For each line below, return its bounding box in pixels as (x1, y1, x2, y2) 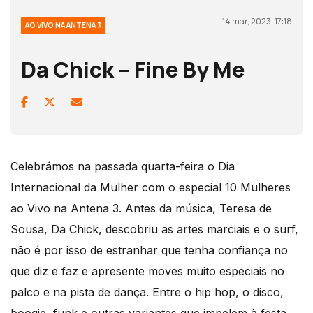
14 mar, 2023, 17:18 (222, 15, 292, 28)
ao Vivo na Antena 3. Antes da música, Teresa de (10, 201, 272, 216)
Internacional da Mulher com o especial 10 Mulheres (10, 180, 291, 195)
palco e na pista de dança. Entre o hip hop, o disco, (10, 285, 284, 300)
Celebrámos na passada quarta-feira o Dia (10, 159, 235, 174)
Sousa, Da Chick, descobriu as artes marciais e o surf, (10, 222, 298, 237)
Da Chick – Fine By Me (21, 54, 245, 85)
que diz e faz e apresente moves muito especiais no (10, 264, 284, 279)
